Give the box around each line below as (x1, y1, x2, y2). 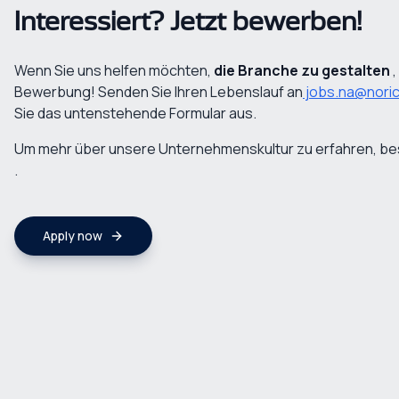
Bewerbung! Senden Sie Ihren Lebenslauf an (14, 82, 303, 102)
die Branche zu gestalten (214, 61, 390, 80)
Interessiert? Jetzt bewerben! (14, 9, 362, 36)
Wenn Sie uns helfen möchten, (14, 61, 214, 80)
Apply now (43, 227, 102, 244)
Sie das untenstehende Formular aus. (14, 103, 256, 123)
